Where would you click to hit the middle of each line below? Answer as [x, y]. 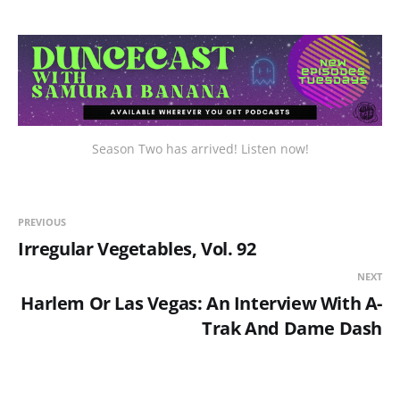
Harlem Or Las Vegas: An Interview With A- [201, 304]
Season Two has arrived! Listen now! [200, 149]
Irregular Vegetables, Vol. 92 [137, 249]
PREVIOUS [42, 222]
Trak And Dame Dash [292, 329]
